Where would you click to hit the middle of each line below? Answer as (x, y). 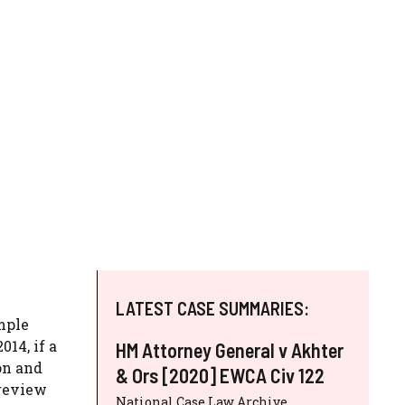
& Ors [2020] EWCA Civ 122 (220, 375)
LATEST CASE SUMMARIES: (212, 308)
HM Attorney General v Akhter (230, 349)
